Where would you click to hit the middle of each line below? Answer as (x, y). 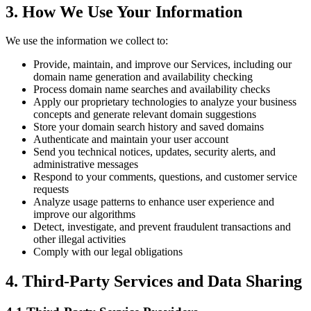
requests (51, 190)
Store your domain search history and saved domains (149, 127)
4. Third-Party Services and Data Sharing (154, 281)
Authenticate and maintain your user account (131, 140)
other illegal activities (79, 239)
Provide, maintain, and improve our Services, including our (162, 65)
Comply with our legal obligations (108, 252)
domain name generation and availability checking (143, 77)
